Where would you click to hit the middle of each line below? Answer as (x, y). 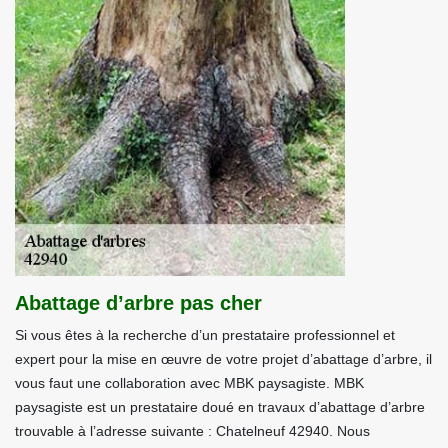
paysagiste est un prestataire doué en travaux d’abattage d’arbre (220, 407)
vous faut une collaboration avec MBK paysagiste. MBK (189, 383)
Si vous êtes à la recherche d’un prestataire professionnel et (205, 335)
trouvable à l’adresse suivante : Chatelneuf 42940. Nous (192, 431)
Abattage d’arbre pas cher (138, 303)
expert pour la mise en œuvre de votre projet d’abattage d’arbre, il (223, 359)
